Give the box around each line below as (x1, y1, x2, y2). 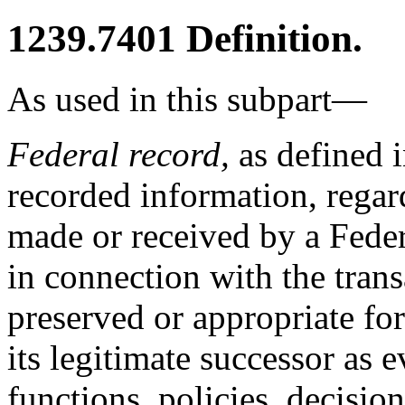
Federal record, (7, 135, 230, 174)
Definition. (176, 17, 363, 61)
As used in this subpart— (7, 80, 367, 119)
